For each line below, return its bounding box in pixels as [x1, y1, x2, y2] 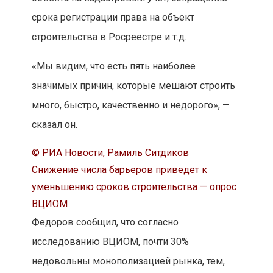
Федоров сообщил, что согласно [31, 216, 179, 229]
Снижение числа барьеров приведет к [31, 164, 207, 176]
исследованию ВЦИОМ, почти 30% [31, 236, 189, 248]
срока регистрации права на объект [31, 12, 194, 24]
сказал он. [31, 119, 77, 131]
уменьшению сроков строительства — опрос [31, 181, 236, 193]
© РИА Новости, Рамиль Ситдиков [31, 147, 189, 159]
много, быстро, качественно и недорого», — [31, 99, 230, 112]
